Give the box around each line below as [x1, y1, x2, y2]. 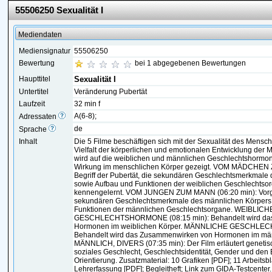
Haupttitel [19, 75, 51, 83]
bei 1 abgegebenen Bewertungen [135, 59, 246, 67]
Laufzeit [19, 100, 46, 108]
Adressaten [19, 112, 59, 121]
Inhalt [19, 137, 38, 146]
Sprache [19, 125, 49, 134]
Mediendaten [18, 30, 63, 39]
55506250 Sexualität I [15, 5, 104, 15]
